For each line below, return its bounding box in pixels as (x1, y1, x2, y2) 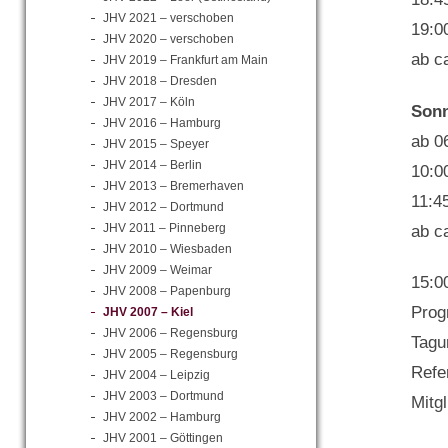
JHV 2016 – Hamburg (103, 116, 221, 130)
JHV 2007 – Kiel (103, 305, 193, 319)
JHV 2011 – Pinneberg (103, 221, 226, 235)
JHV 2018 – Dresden (103, 74, 217, 88)
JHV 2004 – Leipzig (103, 368, 210, 382)
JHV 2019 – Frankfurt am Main (103, 53, 268, 67)
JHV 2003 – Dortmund (103, 389, 224, 403)
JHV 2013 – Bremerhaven (103, 179, 244, 193)
